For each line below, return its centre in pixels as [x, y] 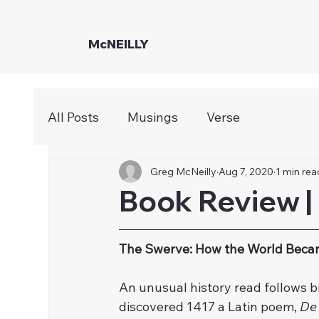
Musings [153, 117]
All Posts [74, 117]
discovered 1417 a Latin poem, [210, 307]
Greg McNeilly [184, 171]
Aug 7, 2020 [246, 171]
